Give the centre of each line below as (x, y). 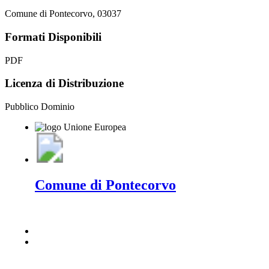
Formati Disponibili (53, 37)
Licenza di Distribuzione (64, 83)
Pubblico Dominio (40, 107)
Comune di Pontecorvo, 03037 (63, 14)
